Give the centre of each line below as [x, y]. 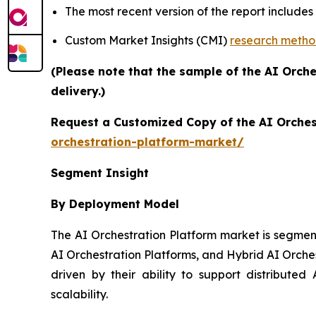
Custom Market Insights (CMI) [147, 41]
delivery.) [78, 91]
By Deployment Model [115, 204]
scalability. [79, 294]
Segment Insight [100, 173]
